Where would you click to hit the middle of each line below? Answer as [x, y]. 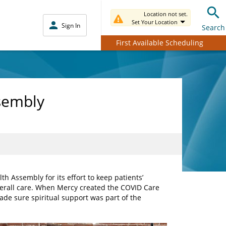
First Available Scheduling [159, 42]
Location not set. [166, 14]
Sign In [71, 25]
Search [213, 27]
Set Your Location [155, 22]
